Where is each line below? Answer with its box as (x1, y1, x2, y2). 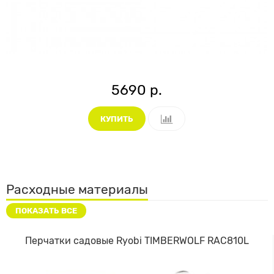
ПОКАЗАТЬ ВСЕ (15, 206, 77, 216)
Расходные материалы (6, 182, 148, 198)
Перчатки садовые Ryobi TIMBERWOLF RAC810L (24, 235, 249, 247)
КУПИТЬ (100, 114, 133, 124)
